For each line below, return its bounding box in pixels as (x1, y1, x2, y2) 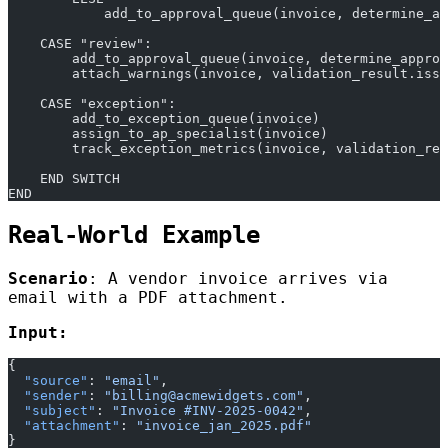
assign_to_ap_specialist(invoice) (8, 125, 328, 141)
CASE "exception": (8, 95, 176, 111)
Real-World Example (8, 220, 260, 249)
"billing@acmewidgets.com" (104, 387, 304, 403)
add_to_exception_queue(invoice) (8, 110, 320, 126)
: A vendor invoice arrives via (88, 268, 388, 288)
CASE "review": (8, 35, 152, 51)
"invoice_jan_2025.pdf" (136, 417, 312, 433)
